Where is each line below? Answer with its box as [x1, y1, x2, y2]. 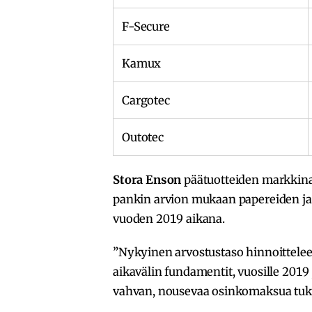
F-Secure [122, 19, 170, 33]
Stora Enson [113, 172, 182, 187]
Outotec [122, 130, 164, 144]
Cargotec [122, 93, 170, 107]
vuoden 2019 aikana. [113, 211, 225, 226]
